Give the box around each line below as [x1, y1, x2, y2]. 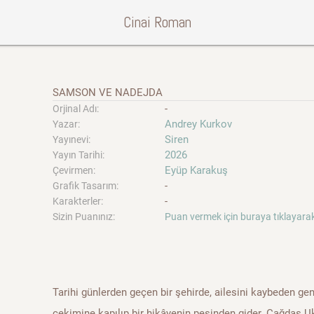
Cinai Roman [123, 13, 191, 32]
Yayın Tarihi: [52, 149, 104, 161]
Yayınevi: [52, 134, 90, 145]
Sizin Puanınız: [52, 211, 115, 222]
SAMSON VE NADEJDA [52, 86, 163, 99]
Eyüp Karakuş [165, 164, 228, 177]
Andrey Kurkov [165, 118, 233, 130]
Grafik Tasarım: [52, 180, 118, 191]
